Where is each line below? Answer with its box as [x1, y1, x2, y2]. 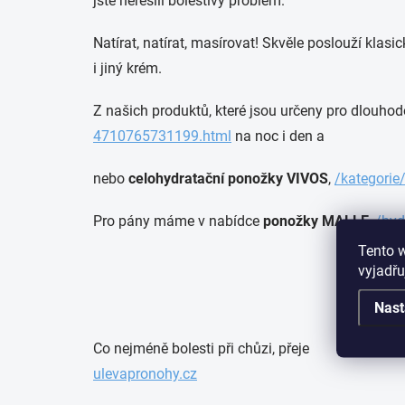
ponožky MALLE [263, 212, 369, 230]
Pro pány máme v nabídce [93, 212, 259, 230]
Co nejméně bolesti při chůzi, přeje [93, 340, 309, 357]
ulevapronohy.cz [93, 365, 197, 382]
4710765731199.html [93, 127, 231, 145]
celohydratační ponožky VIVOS [128, 170, 328, 187]
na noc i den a [235, 127, 325, 145]
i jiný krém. [93, 60, 162, 77]
